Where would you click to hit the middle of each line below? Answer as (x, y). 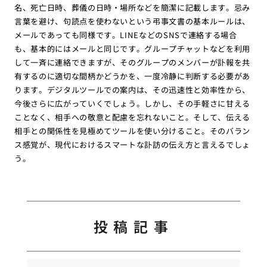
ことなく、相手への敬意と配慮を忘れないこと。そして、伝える (132, 117)
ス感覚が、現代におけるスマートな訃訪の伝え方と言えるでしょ (132, 145)
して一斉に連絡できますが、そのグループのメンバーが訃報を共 (132, 63)
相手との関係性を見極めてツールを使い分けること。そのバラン (132, 131)
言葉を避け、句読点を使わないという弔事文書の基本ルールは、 (132, 21)
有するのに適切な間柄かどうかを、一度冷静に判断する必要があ (132, 76)
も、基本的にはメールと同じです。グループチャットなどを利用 (132, 49)
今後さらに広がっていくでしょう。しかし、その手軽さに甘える (132, 104)
